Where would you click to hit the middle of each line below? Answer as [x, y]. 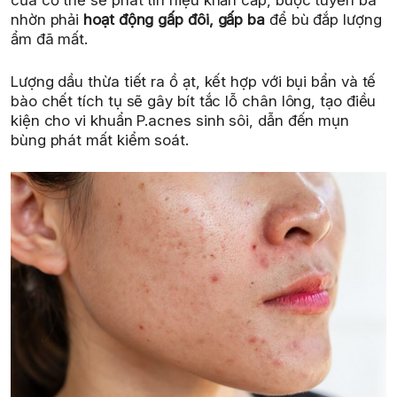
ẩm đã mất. [50, 39]
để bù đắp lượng [323, 20]
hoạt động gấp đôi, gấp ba [175, 20]
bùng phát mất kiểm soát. [100, 140]
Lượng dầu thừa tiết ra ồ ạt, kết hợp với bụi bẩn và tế [194, 81]
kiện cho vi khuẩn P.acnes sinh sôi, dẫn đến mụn [180, 120]
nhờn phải [47, 20]
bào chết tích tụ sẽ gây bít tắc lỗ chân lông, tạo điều [194, 101]
